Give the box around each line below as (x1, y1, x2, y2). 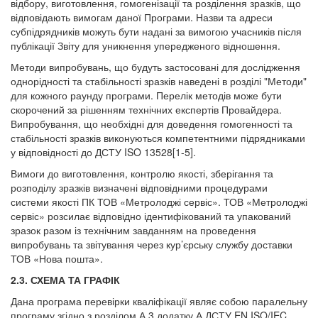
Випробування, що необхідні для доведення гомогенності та (11, 116, 292, 131)
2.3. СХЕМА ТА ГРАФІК (11, 273, 120, 287)
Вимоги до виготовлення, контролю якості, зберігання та (11, 166, 273, 180)
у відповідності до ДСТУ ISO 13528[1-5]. (11, 145, 196, 159)
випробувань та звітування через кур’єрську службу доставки (11, 237, 292, 251)
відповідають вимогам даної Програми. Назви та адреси (11, 10, 273, 24)
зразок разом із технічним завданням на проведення (11, 223, 256, 237)
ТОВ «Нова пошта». (11, 251, 103, 265)
